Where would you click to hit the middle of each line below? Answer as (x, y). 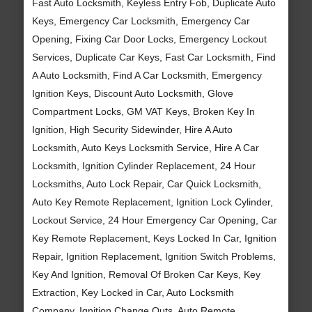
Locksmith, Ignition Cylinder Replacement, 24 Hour (143, 165)
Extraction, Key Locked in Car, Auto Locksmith (133, 292)
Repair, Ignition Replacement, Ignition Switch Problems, (154, 256)
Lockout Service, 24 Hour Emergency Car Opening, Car (154, 220)
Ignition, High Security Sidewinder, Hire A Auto (132, 129)
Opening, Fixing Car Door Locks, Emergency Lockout (149, 39)
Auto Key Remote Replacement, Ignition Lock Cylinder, (152, 202)
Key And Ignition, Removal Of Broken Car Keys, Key (146, 274)
